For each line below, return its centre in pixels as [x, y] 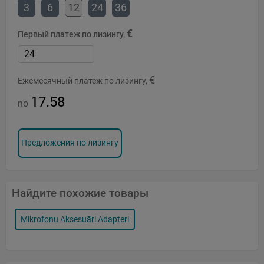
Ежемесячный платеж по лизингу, [83, 80]
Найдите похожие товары [80, 193]
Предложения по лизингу [70, 142]
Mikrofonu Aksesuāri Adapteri [75, 219]
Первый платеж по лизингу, [72, 34]
